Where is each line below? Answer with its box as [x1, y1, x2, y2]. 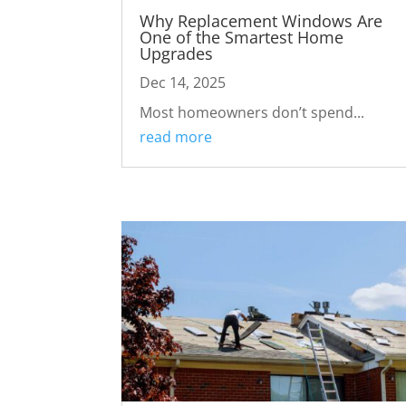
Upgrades [140, 42, 214, 64]
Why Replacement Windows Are [140, 9, 383, 32]
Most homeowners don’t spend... [140, 101, 365, 122]
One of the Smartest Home [140, 25, 344, 48]
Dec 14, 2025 [140, 72, 227, 92]
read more [140, 126, 213, 147]
